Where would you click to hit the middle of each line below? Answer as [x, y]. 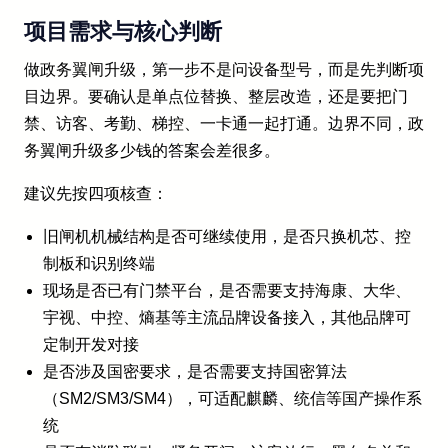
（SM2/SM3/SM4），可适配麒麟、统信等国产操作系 [233, 398]
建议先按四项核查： [96, 193]
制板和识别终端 [99, 263]
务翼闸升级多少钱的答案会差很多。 [152, 150]
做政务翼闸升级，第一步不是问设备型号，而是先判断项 [224, 69]
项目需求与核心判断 [123, 31]
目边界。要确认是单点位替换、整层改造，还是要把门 [216, 96]
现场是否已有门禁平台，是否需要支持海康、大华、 [227, 290]
